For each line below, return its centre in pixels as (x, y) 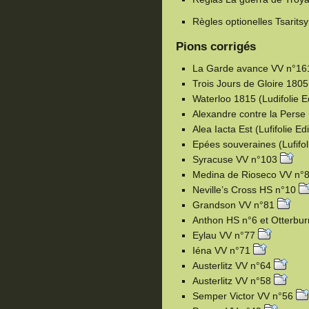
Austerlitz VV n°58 (233, 280)
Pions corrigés (216, 47)
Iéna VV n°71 (223, 250)
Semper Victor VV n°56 (244, 296)
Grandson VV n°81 (235, 205)
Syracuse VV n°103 (236, 159)
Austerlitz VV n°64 (233, 265)
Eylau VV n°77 (225, 235)
